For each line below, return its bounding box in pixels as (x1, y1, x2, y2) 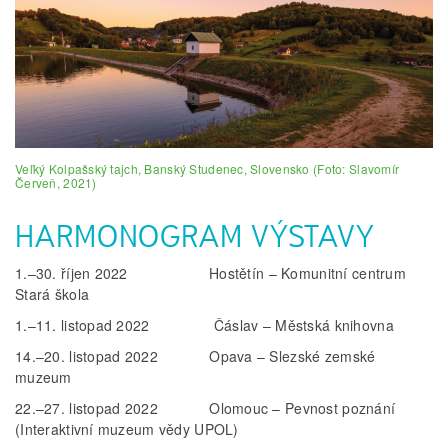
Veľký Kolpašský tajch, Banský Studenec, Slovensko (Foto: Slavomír (15, 159, 400, 177)
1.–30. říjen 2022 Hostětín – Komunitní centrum (15, 262, 406, 283)
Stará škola (15, 283, 90, 304)
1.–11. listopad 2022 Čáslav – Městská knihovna (15, 314, 394, 335)
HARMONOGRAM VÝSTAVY (15, 217, 376, 255)
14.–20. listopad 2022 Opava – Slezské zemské (15, 345, 376, 366)
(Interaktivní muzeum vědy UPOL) (15, 418, 239, 439)
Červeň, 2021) (15, 173, 97, 191)
